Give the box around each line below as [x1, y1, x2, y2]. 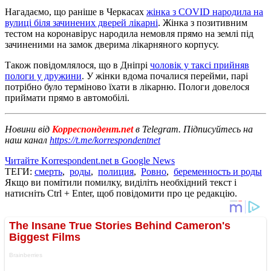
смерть [34, 166, 62, 177]
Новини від [5, 123, 50, 134]
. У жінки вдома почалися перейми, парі [82, 70, 248, 81]
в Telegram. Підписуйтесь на [135, 123, 253, 134]
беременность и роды [174, 166, 262, 177]
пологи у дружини [5, 70, 82, 81]
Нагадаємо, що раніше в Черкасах [5, 6, 146, 17]
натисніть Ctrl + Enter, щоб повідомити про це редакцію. [5, 188, 237, 198]
